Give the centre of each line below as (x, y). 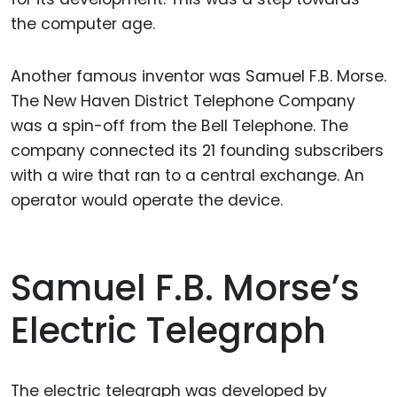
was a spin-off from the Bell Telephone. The (179, 125)
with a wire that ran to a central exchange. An (187, 175)
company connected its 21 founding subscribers (197, 150)
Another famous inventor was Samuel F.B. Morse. (198, 76)
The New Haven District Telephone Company (183, 101)
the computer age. (83, 23)
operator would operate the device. (147, 200)
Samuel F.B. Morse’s (185, 288)
